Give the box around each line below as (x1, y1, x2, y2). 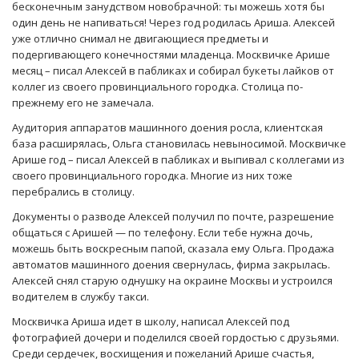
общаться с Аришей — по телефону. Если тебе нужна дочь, (12, 224, 313, 240)
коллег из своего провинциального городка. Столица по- (12, 79, 303, 94)
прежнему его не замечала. (12, 95, 154, 110)
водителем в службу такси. (12, 288, 149, 304)
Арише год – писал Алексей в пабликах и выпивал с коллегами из (12, 151, 345, 167)
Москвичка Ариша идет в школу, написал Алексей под (12, 314, 289, 329)
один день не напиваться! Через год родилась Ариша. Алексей (12, 14, 335, 30)
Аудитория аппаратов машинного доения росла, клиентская (12, 119, 323, 135)
